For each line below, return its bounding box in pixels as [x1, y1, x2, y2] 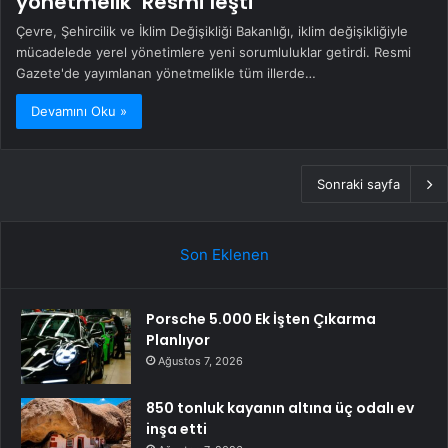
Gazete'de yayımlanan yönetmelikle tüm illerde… [16, 65, 316, 82]
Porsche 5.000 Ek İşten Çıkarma [146, 309, 376, 330]
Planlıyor [146, 330, 210, 351]
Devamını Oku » [31, 103, 127, 120]
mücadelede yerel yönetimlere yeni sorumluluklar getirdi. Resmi [16, 44, 411, 61]
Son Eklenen [179, 245, 269, 265]
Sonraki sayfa [317, 176, 400, 193]
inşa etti [146, 419, 207, 440]
